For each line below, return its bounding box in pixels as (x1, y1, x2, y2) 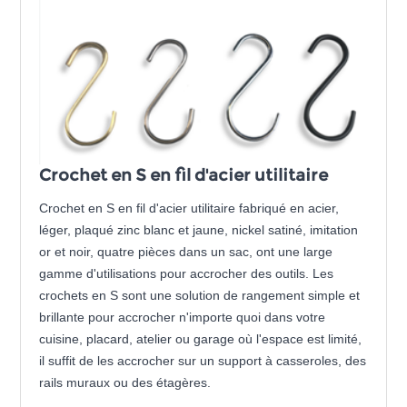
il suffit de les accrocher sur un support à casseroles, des (39, 353, 367, 369)
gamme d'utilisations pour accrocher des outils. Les (39, 266, 334, 282)
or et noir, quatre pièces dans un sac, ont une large (39, 244, 333, 260)
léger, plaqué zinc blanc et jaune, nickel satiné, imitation (39, 223, 359, 238)
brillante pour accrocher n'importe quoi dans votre (39, 310, 326, 325)
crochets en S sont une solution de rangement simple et (39, 288, 361, 303)
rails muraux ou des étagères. (39, 375, 212, 391)
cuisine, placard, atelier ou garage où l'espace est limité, (39, 332, 362, 347)
